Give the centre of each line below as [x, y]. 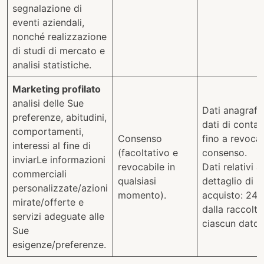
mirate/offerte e [48, 202]
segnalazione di [47, 8]
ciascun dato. [232, 223]
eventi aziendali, [48, 22]
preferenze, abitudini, [60, 117]
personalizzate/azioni [60, 188]
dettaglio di [228, 181]
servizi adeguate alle [58, 216]
